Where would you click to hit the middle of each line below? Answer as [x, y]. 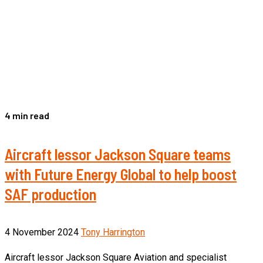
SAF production [50, 194]
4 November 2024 [43, 232]
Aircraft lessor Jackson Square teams [118, 154]
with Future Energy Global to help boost [121, 174]
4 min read [27, 116]
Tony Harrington [113, 232]
